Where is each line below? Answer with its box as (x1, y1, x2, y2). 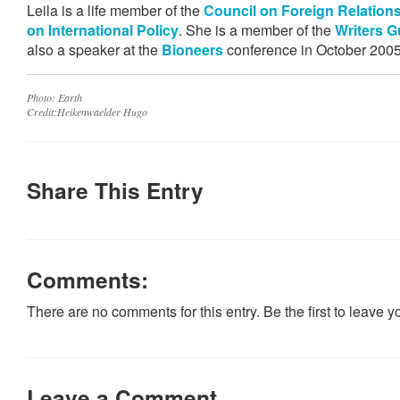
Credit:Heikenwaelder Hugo (27, 104, 147, 119)
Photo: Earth (27, 90, 86, 104)
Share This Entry (27, 174, 204, 206)
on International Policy (27, 20, 179, 40)
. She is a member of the (179, 20, 335, 40)
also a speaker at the (27, 39, 162, 60)
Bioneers (162, 39, 223, 60)
